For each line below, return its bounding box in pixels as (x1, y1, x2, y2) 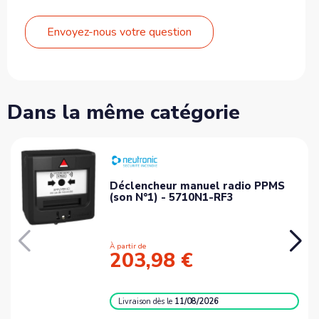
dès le (153, 296, 175, 307)
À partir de (110, 241, 147, 251)
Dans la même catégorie (7, 98, 240, 126)
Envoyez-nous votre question (47, 23, 192, 40)
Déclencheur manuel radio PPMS (110, 178, 286, 193)
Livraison (118, 296, 154, 307)
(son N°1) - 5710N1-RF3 (110, 189, 234, 204)
